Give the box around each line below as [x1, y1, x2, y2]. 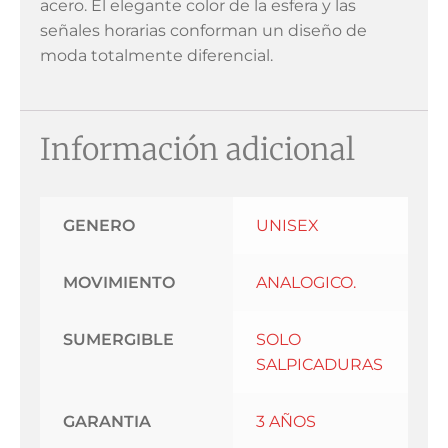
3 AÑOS [255, 412, 316, 432]
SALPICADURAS [255, 355, 383, 375]
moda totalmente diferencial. [40, 46, 273, 66]
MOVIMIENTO [62, 273, 175, 293]
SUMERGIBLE [62, 330, 174, 350]
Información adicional [40, 130, 355, 169]
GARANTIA [62, 412, 151, 432]
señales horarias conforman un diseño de [40, 21, 367, 41]
